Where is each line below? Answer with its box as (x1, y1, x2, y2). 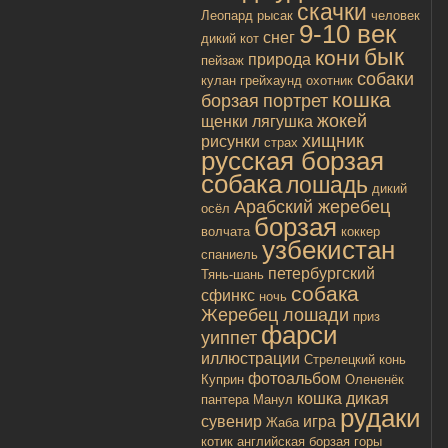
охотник (306, 72, 353, 88)
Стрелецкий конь (304, 351, 406, 367)
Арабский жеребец (234, 196, 390, 217)
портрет (263, 90, 328, 111)
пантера (201, 391, 249, 407)
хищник (302, 130, 364, 151)
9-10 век (299, 18, 396, 49)
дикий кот (201, 30, 259, 46)
